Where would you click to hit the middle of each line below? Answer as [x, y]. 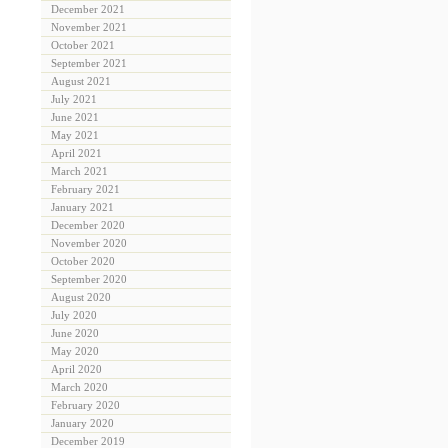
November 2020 [89, 243]
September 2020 [89, 279]
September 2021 [89, 63]
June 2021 [75, 117]
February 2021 [85, 189]
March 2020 [79, 387]
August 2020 [81, 297]
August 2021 [81, 81]
